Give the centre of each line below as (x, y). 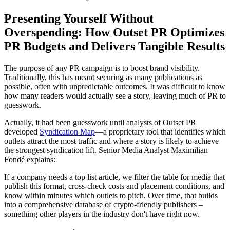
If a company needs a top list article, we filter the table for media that (114, 177)
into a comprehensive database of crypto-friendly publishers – (103, 204)
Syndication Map (67, 131)
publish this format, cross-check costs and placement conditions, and (114, 186)
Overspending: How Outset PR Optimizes (114, 32)
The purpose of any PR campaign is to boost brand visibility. (102, 68)
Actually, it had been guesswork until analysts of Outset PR (100, 122)
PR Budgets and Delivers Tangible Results (114, 46)
